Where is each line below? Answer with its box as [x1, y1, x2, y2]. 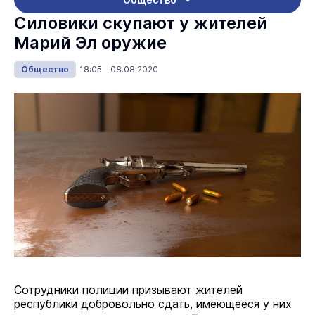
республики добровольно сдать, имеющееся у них [14, 297, 292, 311]
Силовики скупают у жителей [14, 13, 267, 33]
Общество [21, 64, 69, 75]
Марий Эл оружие [14, 32, 167, 53]
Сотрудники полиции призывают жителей [14, 283, 243, 297]
